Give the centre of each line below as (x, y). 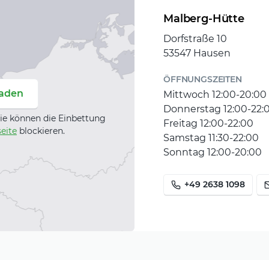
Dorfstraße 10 (195, 39)
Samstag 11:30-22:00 (211, 138)
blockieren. (41, 131)
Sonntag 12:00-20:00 (213, 152)
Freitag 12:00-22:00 (208, 123)
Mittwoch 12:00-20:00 (215, 95)
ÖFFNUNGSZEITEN (203, 79)
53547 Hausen (197, 53)
